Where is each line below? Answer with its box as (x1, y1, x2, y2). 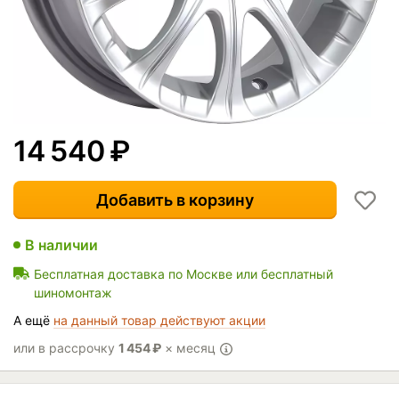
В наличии (25, 235, 98, 254)
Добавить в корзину (96, 190, 254, 209)
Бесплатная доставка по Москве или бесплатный (34, 265, 333, 281)
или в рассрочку (13, 339, 118, 355)
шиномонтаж (34, 284, 112, 300)
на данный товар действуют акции (53, 312, 265, 328)
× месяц (161, 339, 219, 355)
